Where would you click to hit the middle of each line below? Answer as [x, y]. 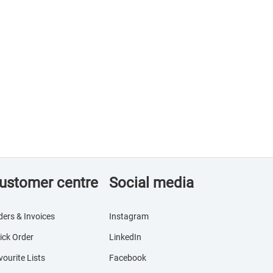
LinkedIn [126, 237]
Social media [152, 183]
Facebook [128, 258]
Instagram [129, 216]
